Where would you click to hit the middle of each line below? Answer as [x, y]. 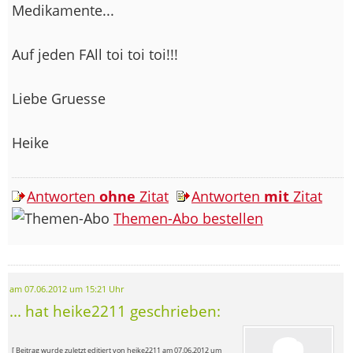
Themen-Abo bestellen [188, 218]
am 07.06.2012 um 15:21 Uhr [67, 289]
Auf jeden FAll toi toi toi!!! [95, 54]
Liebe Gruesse [59, 98]
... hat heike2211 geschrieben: [115, 310]
